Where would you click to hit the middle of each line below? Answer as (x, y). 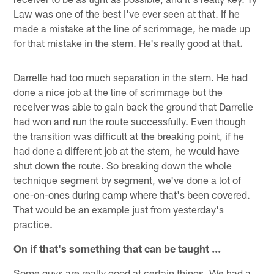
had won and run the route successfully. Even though (130, 121)
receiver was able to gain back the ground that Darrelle (134, 106)
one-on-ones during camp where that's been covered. (132, 194)
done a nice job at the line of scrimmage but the (118, 91)
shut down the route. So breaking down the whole (123, 165)
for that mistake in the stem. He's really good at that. (128, 43)
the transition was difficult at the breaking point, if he (129, 135)
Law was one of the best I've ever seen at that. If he (127, 13)
